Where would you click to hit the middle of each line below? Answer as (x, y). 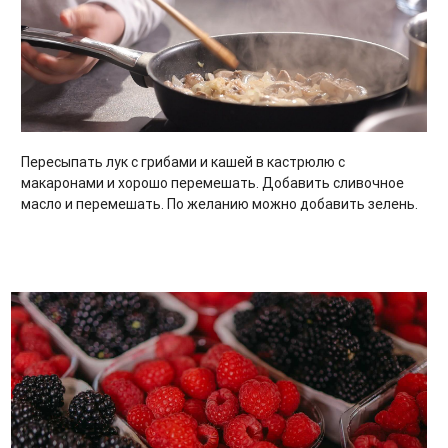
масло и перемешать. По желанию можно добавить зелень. (219, 204)
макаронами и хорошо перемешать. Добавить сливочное (212, 183)
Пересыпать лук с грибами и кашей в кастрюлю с (183, 162)
